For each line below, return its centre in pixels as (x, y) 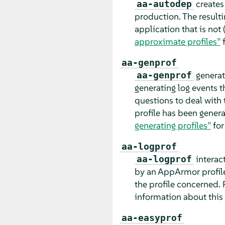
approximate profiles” (177, 41)
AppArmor (179, 171)
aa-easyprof (152, 217)
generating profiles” (173, 125)
